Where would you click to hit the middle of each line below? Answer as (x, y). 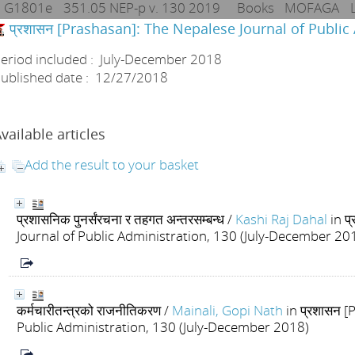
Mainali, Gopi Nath (227, 310)
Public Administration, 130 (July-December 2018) (163, 327)
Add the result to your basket (112, 164)
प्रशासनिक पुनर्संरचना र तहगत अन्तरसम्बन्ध (120, 219)
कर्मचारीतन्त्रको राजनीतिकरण (89, 310)
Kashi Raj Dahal (281, 219)
